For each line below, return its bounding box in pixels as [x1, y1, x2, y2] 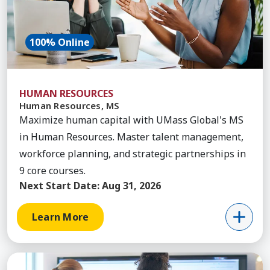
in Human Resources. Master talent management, [19, 130, 243, 143]
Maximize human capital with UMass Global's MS [19, 113, 243, 127]
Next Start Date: [19, 178, 99, 192]
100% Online [30, 35, 90, 49]
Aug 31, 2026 [102, 178, 161, 192]
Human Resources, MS [19, 99, 120, 111]
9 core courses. [19, 163, 86, 177]
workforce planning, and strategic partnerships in [19, 146, 246, 160]
